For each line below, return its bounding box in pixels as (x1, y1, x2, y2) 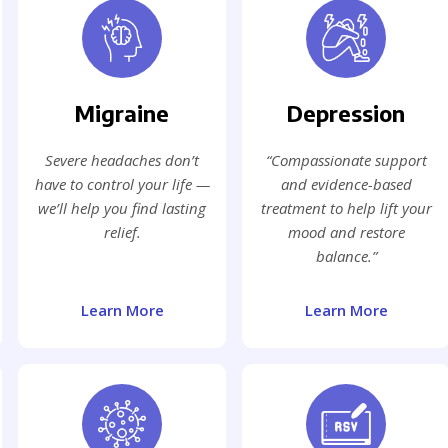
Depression (287, 99, 405, 128)
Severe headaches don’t (45, 150, 199, 171)
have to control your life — (34, 174, 210, 195)
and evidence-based (280, 174, 412, 195)
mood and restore (287, 222, 405, 243)
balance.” (315, 246, 377, 267)
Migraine (75, 99, 169, 128)
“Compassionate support (265, 150, 427, 171)
